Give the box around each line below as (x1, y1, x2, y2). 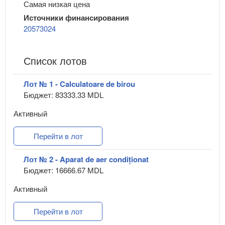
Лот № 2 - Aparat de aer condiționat (24, 154, 149, 165)
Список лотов (24, 53, 87, 68)
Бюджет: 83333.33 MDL (24, 89, 103, 100)
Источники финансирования (24, 12, 129, 24)
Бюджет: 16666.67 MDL (24, 165, 103, 176)
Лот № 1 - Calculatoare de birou (24, 78, 135, 90)
